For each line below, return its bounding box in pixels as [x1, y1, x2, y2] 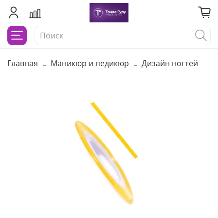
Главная [7, 58, 38, 69]
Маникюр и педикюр [51, 58, 129, 69]
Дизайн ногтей [142, 58, 198, 69]
